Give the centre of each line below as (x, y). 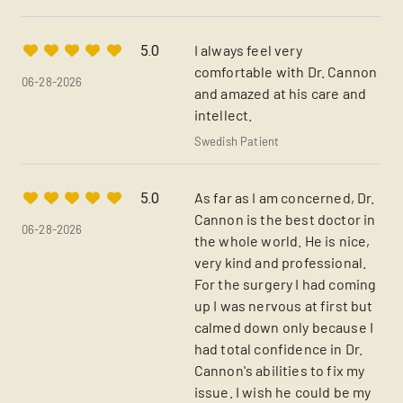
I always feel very (248, 50)
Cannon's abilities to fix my (279, 370)
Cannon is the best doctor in (285, 219)
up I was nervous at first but (283, 305)
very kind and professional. (280, 262)
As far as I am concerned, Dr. (284, 197)
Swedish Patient (237, 141)
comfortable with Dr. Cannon (286, 72)
